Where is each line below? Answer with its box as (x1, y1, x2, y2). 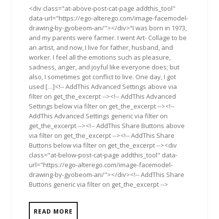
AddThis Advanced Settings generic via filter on (29, 111, 168, 120)
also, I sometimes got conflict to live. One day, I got (29, 72, 176, 81)
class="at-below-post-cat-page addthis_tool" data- (29, 150, 177, 159)
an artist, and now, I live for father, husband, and (29, 43, 173, 52)
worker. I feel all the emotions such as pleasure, (29, 52, 171, 62)
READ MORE (34, 207, 73, 216)
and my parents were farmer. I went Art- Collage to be (29, 33, 187, 42)
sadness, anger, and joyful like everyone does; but (29, 62, 179, 71)
